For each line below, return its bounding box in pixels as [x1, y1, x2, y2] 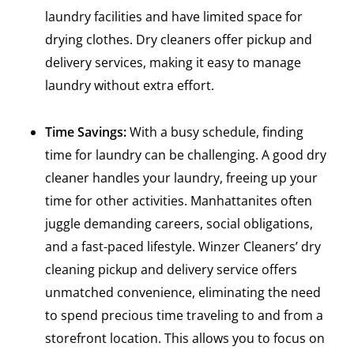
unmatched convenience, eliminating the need [44, 283, 321, 301]
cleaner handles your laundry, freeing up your [44, 168, 318, 186]
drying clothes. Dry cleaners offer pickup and [44, 30, 312, 48]
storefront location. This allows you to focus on [44, 329, 325, 347]
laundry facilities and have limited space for [44, 7, 303, 25]
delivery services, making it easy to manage [44, 53, 301, 71]
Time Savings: [44, 122, 130, 141]
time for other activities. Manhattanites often [44, 191, 312, 209]
